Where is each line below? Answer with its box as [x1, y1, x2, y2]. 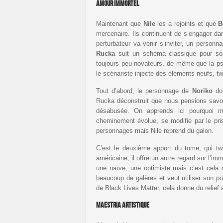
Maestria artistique [96, 200, 149, 210]
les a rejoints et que [155, 19, 219, 27]
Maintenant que [96, 19, 143, 27]
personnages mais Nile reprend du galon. [96, 126, 214, 134]
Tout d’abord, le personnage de [96, 87, 192, 95]
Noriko [192, 87, 213, 95]
